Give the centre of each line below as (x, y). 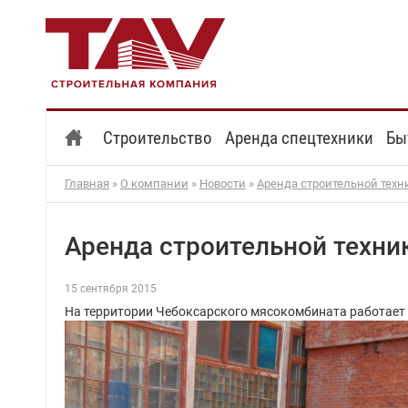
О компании (154, 184)
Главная (87, 184)
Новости (222, 184)
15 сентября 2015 (110, 289)
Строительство (157, 138)
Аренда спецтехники (299, 138)
